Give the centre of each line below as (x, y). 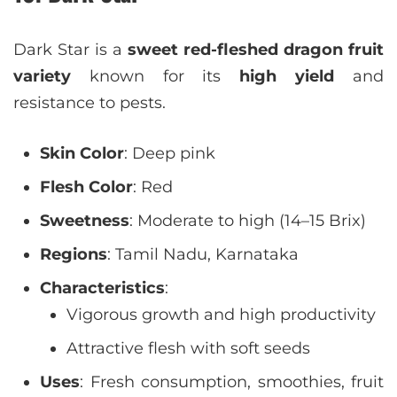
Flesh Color (86, 187)
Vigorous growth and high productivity (221, 315)
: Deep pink (170, 153)
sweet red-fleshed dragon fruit (256, 50)
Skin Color (82, 153)
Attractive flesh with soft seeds (188, 348)
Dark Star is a (70, 50)
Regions (74, 254)
